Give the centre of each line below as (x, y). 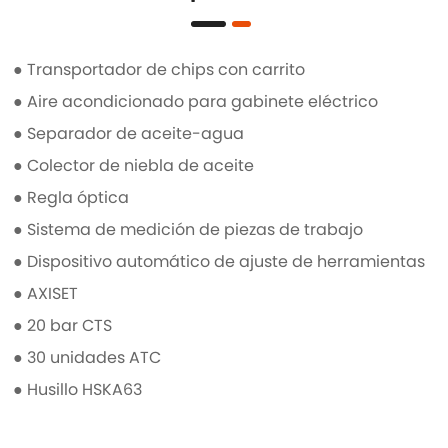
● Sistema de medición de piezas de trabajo (188, 230)
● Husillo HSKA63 (78, 390)
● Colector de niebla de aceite (134, 166)
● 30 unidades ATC (87, 358)
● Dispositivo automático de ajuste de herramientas (219, 262)
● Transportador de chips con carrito (159, 70)
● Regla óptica (71, 198)
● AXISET (46, 294)
